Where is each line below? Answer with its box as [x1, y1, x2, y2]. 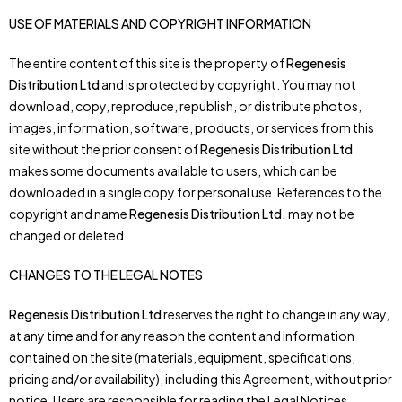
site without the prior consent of [9, 141, 200, 157]
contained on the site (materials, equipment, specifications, [9, 349, 355, 365]
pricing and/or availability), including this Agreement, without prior [9, 371, 392, 387]
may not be [286, 205, 354, 222]
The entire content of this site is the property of [9, 55, 286, 71]
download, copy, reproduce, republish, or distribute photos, [9, 98, 362, 114]
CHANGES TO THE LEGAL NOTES [9, 267, 203, 283]
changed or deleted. [9, 227, 127, 243]
